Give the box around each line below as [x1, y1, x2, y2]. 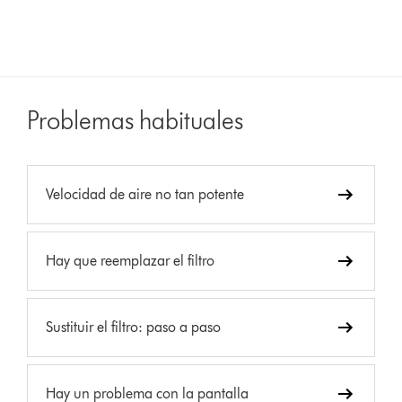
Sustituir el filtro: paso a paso [46, 318, 222, 336]
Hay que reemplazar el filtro [46, 251, 215, 269]
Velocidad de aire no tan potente [46, 185, 245, 203]
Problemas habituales [27, 104, 244, 135]
